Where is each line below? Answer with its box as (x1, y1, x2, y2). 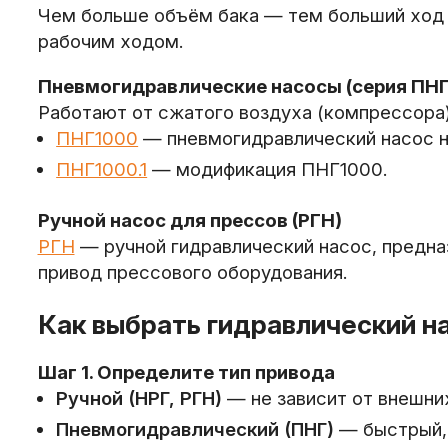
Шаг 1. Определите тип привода (37, 360, 335, 384)
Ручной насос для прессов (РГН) (37, 208, 342, 232)
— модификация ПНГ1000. (147, 158, 388, 182)
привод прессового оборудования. (37, 260, 347, 284)
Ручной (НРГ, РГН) (56, 386, 223, 410)
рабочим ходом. (37, 30, 183, 54)
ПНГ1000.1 (56, 158, 148, 182)
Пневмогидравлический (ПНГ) (56, 418, 335, 442)
